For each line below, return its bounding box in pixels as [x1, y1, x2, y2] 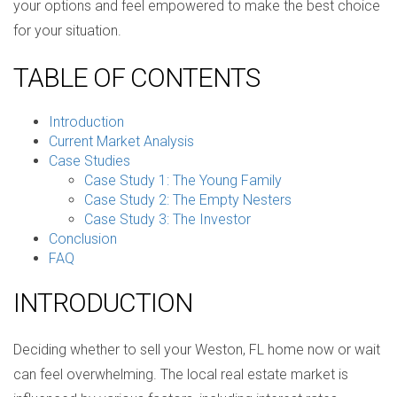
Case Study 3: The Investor [84, 211, 251, 228]
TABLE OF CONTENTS [13, 62, 260, 93]
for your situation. [13, 22, 121, 39]
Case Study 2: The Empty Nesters [84, 191, 292, 208]
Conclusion [49, 230, 117, 247]
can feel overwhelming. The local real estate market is [13, 366, 348, 383]
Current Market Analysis [49, 133, 194, 150]
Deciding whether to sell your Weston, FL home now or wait [13, 341, 380, 358]
